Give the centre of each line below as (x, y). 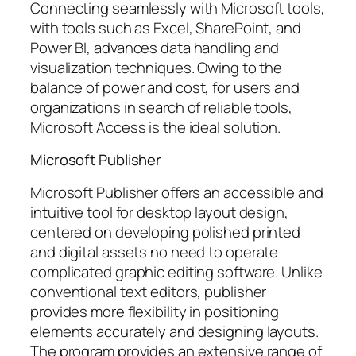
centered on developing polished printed (166, 232)
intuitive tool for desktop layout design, (159, 212)
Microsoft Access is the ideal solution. (156, 127)
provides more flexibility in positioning (155, 311)
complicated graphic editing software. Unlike (176, 271)
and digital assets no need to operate (155, 252)
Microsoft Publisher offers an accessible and (177, 192)
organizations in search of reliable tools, (161, 107)
